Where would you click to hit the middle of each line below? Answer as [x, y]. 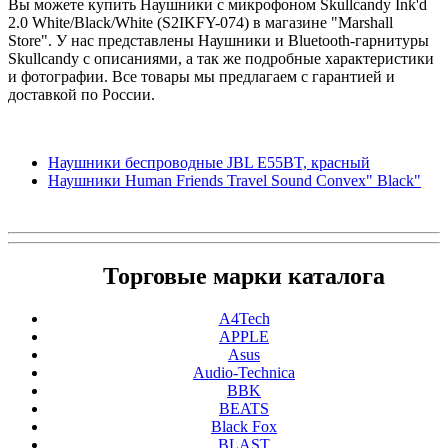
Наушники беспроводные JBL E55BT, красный [209, 162]
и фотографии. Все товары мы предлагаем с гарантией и [201, 76]
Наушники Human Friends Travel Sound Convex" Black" [234, 180]
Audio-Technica [244, 373]
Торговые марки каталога [244, 276]
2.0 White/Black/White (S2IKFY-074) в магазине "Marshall [200, 22]
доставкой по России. [81, 94]
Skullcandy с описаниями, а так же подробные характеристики [221, 58]
